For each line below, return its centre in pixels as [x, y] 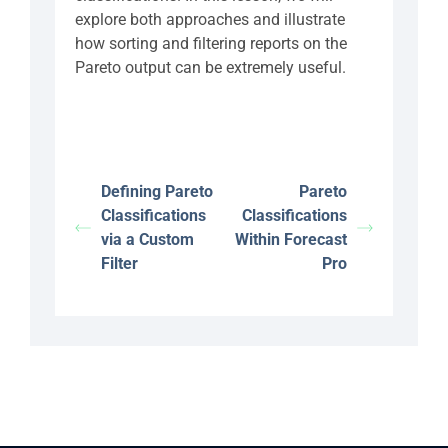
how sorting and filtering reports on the [211, 43]
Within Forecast [290, 239]
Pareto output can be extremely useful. [210, 67]
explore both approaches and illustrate [210, 19]
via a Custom [147, 239]
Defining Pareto [157, 191]
